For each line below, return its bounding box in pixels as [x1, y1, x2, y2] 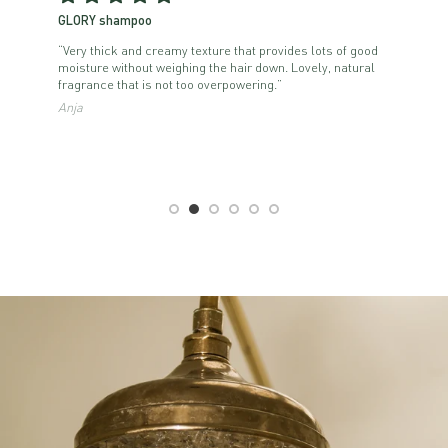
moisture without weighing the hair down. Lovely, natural [58, 59, 375, 75]
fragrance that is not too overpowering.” [58, 76, 282, 92]
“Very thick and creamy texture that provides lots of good [58, 42, 378, 58]
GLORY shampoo [58, 12, 152, 29]
